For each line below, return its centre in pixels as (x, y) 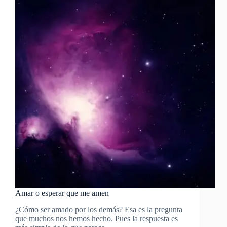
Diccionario (81, 10)
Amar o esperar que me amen (62, 193)
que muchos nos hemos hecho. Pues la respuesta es (97, 219)
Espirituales (82, 49)
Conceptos (80, 39)
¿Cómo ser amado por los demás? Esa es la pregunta (99, 210)
